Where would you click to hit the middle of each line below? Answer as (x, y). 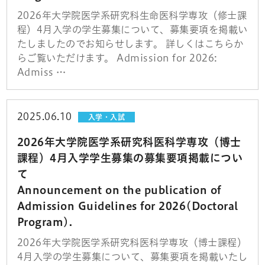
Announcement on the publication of (119, 190)
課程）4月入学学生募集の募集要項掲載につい (130, 158)
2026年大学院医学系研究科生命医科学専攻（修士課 (132, 16)
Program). (44, 222)
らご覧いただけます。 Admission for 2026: (117, 58)
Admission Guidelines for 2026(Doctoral (127, 206)
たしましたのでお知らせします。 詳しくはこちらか (130, 44)
